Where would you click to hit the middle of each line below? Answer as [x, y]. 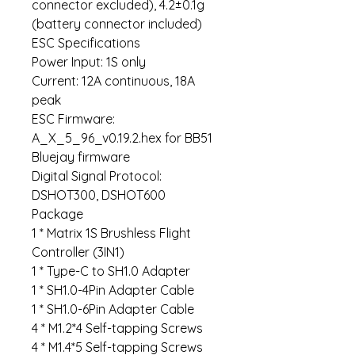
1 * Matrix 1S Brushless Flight [111, 233]
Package [57, 214]
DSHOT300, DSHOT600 [99, 195]
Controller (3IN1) [78, 252]
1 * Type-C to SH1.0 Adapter [111, 271]
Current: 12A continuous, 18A [113, 81]
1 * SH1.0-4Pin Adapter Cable [113, 290]
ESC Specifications [86, 43]
